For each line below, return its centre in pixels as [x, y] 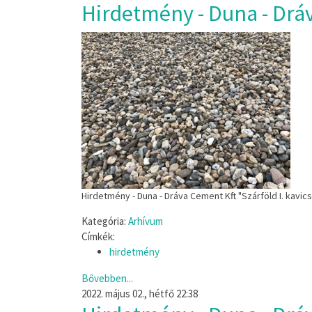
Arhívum [146, 221]
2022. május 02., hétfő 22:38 [140, 294]
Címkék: [98, 236]
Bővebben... [107, 278]
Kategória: [104, 221]
